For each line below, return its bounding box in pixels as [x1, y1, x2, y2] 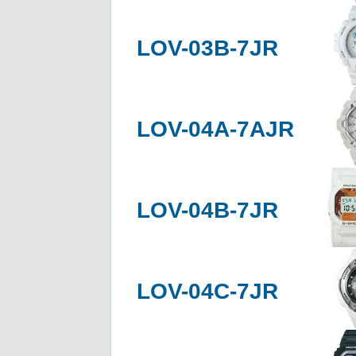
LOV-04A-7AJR [137, 116, 294, 141]
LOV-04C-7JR [137, 278, 278, 304]
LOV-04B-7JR [137, 197, 278, 222]
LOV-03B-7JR [137, 35, 278, 60]
